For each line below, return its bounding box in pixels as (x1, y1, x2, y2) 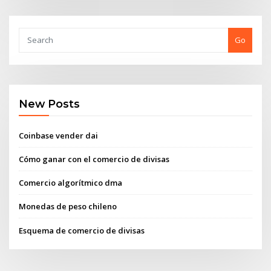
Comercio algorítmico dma (19, 177, 123, 189)
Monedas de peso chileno (19, 201, 117, 212)
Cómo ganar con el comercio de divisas (19, 153, 170, 165)
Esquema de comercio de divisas (19, 224, 145, 236)
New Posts (19, 97, 80, 111)
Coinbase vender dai (19, 129, 99, 141)
